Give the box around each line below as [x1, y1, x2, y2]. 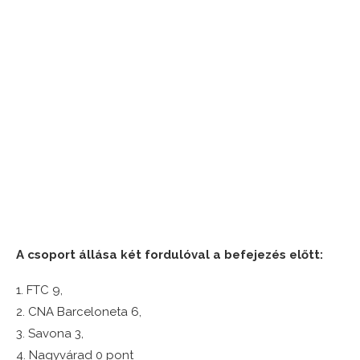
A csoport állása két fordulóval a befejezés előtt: [16, 247, 323, 263]
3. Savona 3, [16, 326, 84, 342]
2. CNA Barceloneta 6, [16, 305, 141, 320]
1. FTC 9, [16, 283, 63, 298]
